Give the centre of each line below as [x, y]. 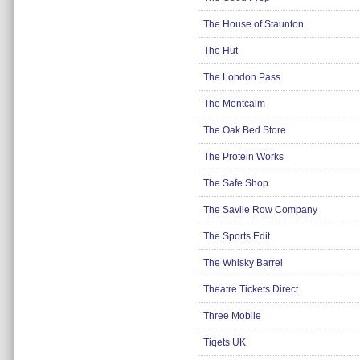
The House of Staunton [254, 24]
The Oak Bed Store [245, 130]
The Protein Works [243, 157]
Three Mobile [232, 316]
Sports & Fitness [96, 177]
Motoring [78, 132]
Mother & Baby [92, 109]
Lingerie [76, 64]
